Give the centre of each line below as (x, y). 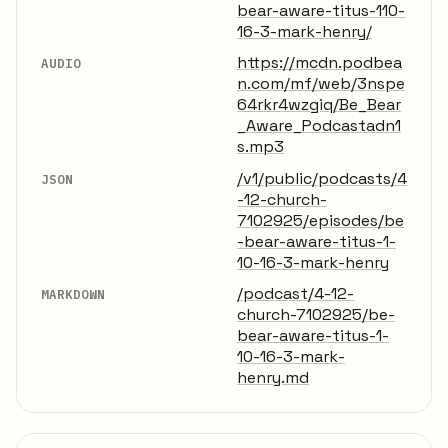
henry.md (273, 378)
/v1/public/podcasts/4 (322, 178)
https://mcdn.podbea (319, 63)
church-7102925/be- (316, 315)
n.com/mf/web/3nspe (321, 84)
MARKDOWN (73, 294)
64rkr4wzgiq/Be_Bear (319, 105)
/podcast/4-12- (295, 294)
